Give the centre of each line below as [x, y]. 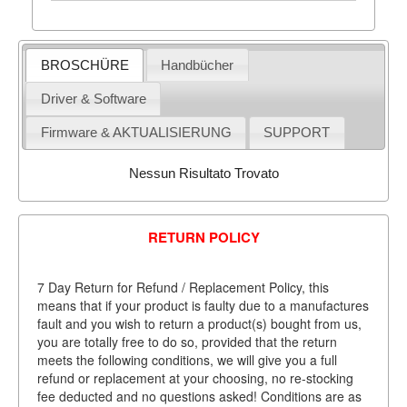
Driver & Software [93, 98]
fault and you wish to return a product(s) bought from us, [199, 323]
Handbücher [198, 65]
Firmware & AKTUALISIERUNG [136, 133]
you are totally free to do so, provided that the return [187, 341]
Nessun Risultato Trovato [203, 174]
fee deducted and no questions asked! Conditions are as [199, 396]
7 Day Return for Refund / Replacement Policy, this [183, 287]
